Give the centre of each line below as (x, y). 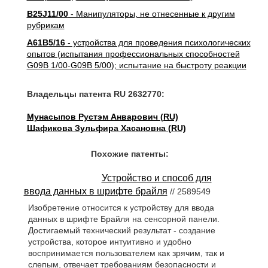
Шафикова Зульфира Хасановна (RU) (106, 128)
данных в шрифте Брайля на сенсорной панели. (124, 219)
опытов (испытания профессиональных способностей (133, 54)
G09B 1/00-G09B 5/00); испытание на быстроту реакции (136, 65)
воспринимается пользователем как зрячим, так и (126, 253)
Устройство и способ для (156, 178)
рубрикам (45, 25)
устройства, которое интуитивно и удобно (109, 242)
